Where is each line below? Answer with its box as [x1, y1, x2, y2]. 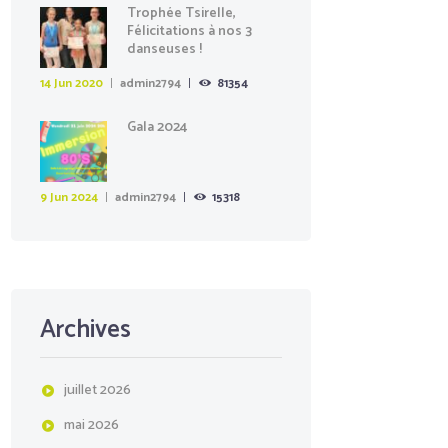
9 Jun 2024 [39, 188, 98, 208]
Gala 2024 [126, 116, 187, 140]
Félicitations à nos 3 [126, 20, 252, 44]
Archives [39, 309, 131, 352]
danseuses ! [126, 38, 202, 62]
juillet [63, 378, 100, 402]
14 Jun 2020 [39, 74, 103, 94]
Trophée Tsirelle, [126, 2, 236, 26]
